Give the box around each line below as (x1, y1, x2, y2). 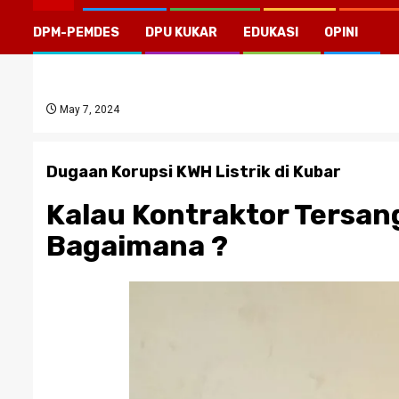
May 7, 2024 (57, 103, 119, 116)
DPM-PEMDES (33, 25, 119, 40)
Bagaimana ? (46, 229, 228, 264)
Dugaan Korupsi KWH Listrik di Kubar (46, 162, 341, 182)
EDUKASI (243, 25, 298, 40)
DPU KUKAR (145, 25, 217, 40)
